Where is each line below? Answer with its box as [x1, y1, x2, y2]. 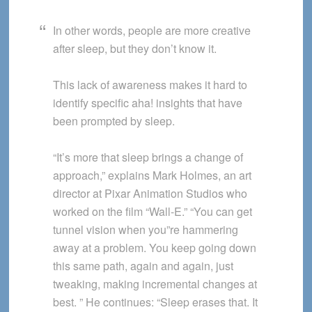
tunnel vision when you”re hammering [52, 221, 238, 237]
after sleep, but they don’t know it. [52, 40, 217, 56]
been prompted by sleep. [52, 112, 175, 129]
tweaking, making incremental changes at [52, 275, 257, 292]
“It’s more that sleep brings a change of [52, 148, 243, 165]
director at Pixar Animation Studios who [52, 185, 247, 201]
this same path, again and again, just [52, 257, 233, 274]
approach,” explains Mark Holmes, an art [52, 166, 251, 183]
